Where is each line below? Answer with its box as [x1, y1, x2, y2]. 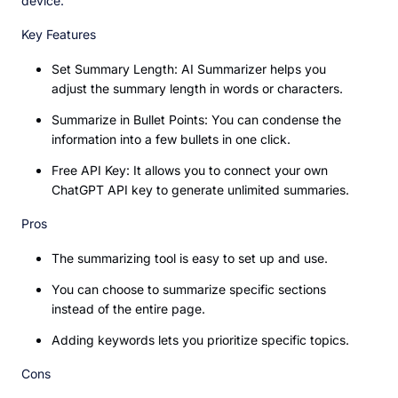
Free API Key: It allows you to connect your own [52, 163, 328, 179]
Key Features [21, 27, 96, 43]
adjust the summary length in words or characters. [52, 81, 343, 97]
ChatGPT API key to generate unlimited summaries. [52, 182, 349, 198]
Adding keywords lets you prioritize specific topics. [52, 332, 349, 348]
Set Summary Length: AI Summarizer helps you [52, 61, 326, 77]
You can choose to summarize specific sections [52, 282, 326, 298]
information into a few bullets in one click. [52, 131, 291, 147]
